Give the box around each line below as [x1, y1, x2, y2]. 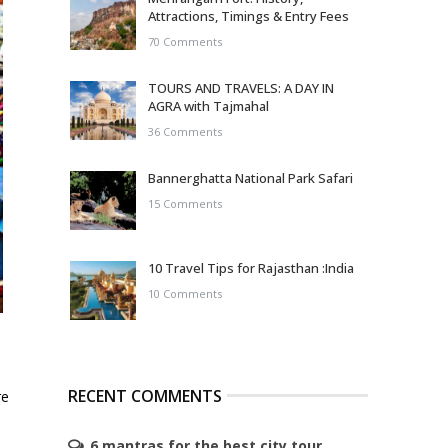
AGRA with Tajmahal [148, 97, 269, 115]
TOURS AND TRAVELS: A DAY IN [148, 79, 334, 97]
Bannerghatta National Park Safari [148, 169, 353, 187]
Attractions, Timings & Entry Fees [148, 7, 349, 25]
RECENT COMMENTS [68, 385, 222, 407]
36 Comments [148, 124, 222, 139]
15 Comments [148, 196, 222, 211]
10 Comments [148, 286, 222, 301]
